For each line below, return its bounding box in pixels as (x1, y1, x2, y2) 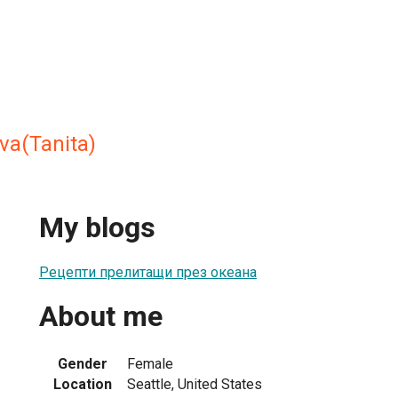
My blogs (39, 211, 155, 245)
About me (39, 299, 163, 334)
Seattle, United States (127, 375, 262, 393)
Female (127, 354, 173, 372)
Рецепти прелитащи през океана (39, 263, 257, 281)
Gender (58, 354, 107, 372)
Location (53, 375, 112, 393)
